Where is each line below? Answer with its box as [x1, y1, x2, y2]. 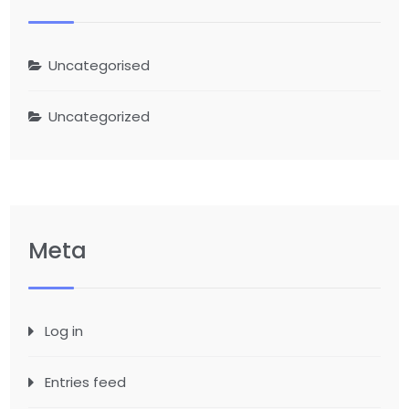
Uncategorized [48, 107, 151, 126]
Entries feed [45, 372, 127, 392]
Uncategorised [48, 56, 151, 75]
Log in [45, 321, 84, 341]
